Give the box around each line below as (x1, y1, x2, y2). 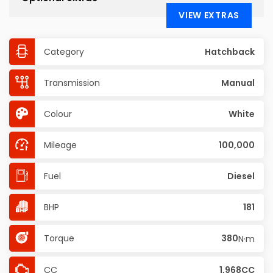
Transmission (44, 77, 100, 89)
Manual (221, 77, 255, 89)
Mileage (44, 139, 77, 151)
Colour (44, 108, 72, 120)
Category (44, 46, 84, 58)
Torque (44, 232, 74, 244)
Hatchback (205, 46, 255, 58)
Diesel (227, 170, 255, 182)
